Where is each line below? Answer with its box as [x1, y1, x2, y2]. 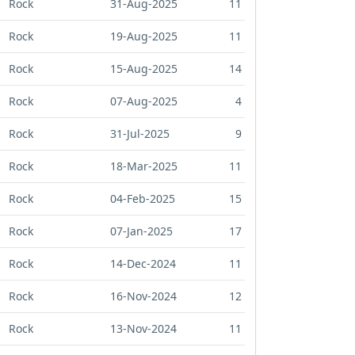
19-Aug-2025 [110, 29, 177, 44]
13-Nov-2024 [110, 321, 177, 337]
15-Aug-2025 [110, 61, 177, 77]
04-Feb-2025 [110, 191, 175, 207]
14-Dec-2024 [110, 256, 176, 272]
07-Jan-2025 [110, 223, 173, 239]
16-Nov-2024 [110, 288, 177, 304]
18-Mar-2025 [110, 158, 177, 174]
